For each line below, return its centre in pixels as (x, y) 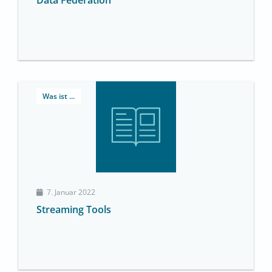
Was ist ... (59, 97)
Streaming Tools (74, 210)
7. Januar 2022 (71, 192)
